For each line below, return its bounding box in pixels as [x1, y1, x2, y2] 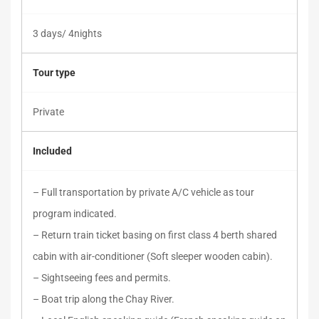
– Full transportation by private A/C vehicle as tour [33, 187, 254, 198]
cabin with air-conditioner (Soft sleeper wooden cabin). [33, 251, 273, 262]
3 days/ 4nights [33, 28, 102, 39]
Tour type [33, 67, 75, 78]
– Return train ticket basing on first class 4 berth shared [33, 229, 277, 241]
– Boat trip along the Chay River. [33, 293, 174, 305]
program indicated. [33, 208, 117, 219]
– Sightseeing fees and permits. [33, 272, 171, 283]
